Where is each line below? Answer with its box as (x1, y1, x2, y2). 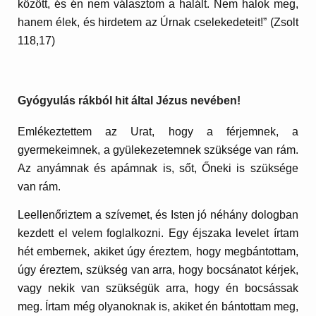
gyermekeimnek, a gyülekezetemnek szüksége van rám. (18, 144, 298, 157)
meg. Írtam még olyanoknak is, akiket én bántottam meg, (18, 300, 298, 312)
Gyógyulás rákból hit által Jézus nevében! (18, 94, 241, 107)
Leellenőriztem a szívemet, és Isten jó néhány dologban (18, 208, 298, 221)
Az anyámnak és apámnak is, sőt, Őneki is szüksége (18, 162, 298, 175)
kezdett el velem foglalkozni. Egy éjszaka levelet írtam (18, 226, 298, 239)
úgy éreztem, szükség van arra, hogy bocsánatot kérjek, (18, 263, 298, 276)
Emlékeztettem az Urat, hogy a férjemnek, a (18, 126, 298, 138)
